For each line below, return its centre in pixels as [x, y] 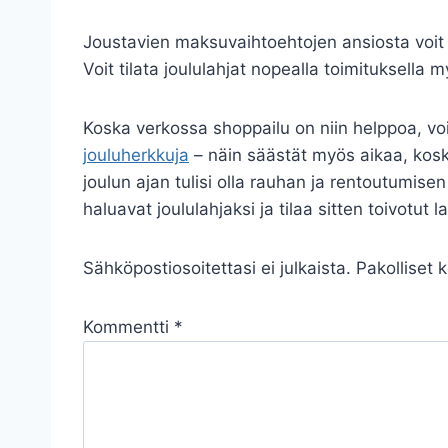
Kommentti [128, 327]
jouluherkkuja [136, 155]
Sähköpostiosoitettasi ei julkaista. [217, 268]
